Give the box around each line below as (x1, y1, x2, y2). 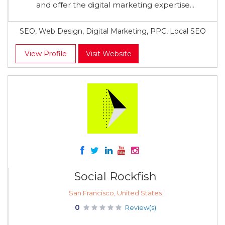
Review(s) (125, 203, 156, 211)
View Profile (25, 49, 67, 58)
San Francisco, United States (69, 189, 162, 197)
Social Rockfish (74, 170, 157, 183)
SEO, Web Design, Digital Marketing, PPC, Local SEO (19, 27, 206, 36)
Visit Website (85, 49, 132, 58)
